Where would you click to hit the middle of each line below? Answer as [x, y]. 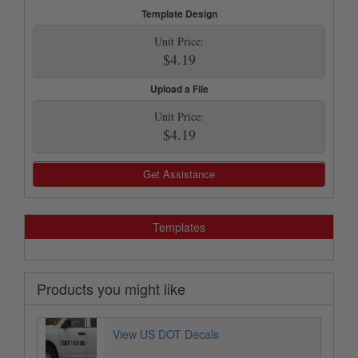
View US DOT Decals [166, 334]
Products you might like [111, 288]
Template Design [179, 13]
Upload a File [179, 88]
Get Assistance [179, 173]
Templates [179, 227]
